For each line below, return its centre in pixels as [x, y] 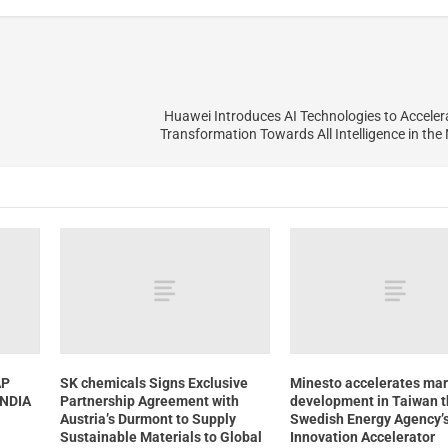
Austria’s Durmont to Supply [147, 419]
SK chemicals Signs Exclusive [153, 383]
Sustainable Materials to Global [160, 437]
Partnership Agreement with [149, 401]
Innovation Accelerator [363, 437]
